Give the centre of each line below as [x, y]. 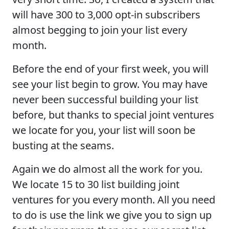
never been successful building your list [105, 99]
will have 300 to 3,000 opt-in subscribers [106, 14]
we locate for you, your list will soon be [104, 130]
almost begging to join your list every [100, 30]
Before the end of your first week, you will [110, 68]
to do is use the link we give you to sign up [112, 215]
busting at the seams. [63, 145]
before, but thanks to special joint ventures [113, 114]
